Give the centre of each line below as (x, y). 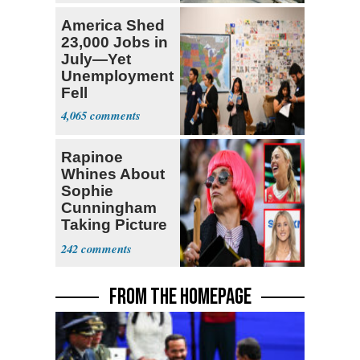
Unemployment (117, 76)
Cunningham (109, 208)
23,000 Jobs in (115, 43)
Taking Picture (114, 225)
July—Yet (96, 59)
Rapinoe (92, 157)
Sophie (87, 191)
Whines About (113, 174)
